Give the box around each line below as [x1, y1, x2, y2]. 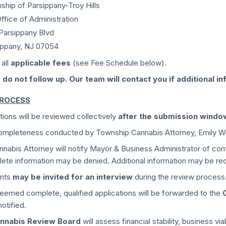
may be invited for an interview [13, 172, 133, 182]
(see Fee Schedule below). [71, 58, 166, 68]
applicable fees [11, 58, 71, 68]
